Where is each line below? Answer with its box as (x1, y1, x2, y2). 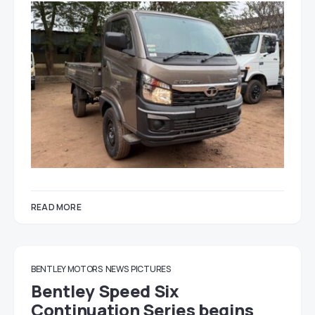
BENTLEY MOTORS (31, 263, 103, 276)
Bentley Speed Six (31, 279, 179, 303)
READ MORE (31, 201, 82, 214)
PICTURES (131, 263, 171, 276)
